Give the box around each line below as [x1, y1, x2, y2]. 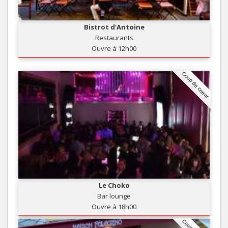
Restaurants [95, 33, 133, 43]
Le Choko [98, 181, 130, 190]
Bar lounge [97, 191, 131, 201]
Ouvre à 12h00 [92, 44, 136, 53]
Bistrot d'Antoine [83, 22, 145, 32]
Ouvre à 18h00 [92, 202, 136, 212]
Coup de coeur [181, 70, 210, 99]
